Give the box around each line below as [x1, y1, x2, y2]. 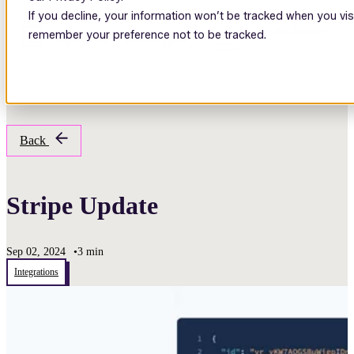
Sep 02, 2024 [6, 246, 66, 258]
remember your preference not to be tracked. [28, 28, 266, 42]
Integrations [14, 266, 58, 277]
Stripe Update [6, 191, 158, 220]
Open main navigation [215, 24, 326, 37]
